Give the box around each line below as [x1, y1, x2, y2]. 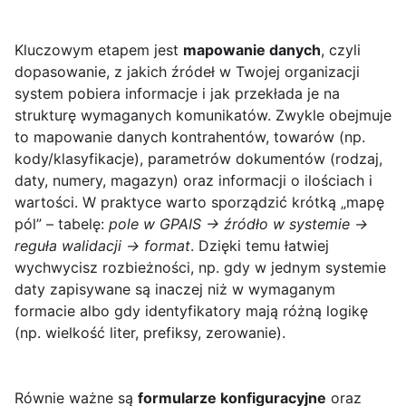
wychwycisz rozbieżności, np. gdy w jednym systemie [14, 258, 386, 277]
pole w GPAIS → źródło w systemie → [109, 215, 368, 234]
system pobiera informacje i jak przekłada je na [14, 84, 340, 103]
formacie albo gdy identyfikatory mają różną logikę [14, 302, 368, 321]
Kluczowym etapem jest [14, 41, 183, 60]
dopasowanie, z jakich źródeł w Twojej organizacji [14, 63, 360, 82]
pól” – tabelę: [14, 215, 109, 234]
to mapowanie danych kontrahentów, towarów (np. [14, 128, 365, 147]
